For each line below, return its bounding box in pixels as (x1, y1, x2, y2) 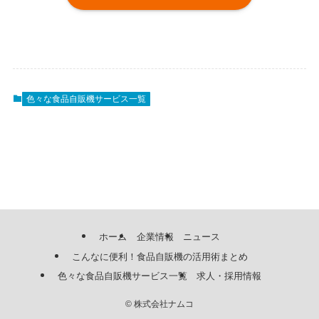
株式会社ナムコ (132, 298, 194, 309)
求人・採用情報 (197, 271, 262, 282)
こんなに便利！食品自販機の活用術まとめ (71, 251, 248, 262)
